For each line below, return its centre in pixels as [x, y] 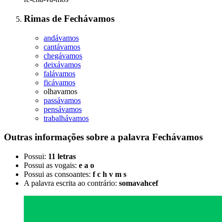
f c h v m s [110, 174]
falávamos [59, 73]
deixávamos [62, 64]
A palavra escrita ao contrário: [71, 183]
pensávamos [63, 109]
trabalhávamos [66, 118]
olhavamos [60, 91]
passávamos [62, 100]
